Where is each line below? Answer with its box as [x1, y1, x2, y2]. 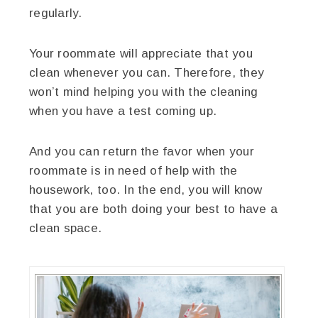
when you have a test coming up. [29, 104, 217, 118]
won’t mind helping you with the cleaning [29, 84, 258, 99]
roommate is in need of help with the [29, 163, 238, 177]
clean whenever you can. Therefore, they [29, 65, 265, 79]
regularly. [29, 6, 82, 20]
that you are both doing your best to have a [29, 202, 278, 216]
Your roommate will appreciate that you [29, 46, 253, 60]
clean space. [29, 221, 102, 235]
